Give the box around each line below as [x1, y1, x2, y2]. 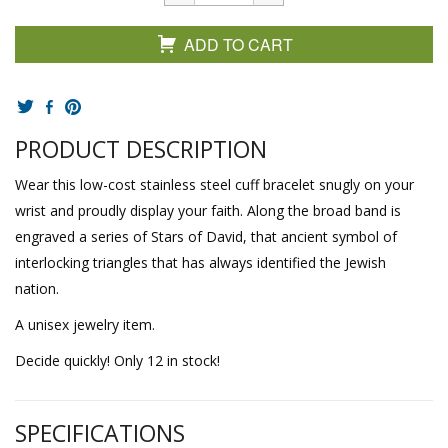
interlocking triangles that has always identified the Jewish [15, 252, 386, 272]
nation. [15, 278, 59, 298]
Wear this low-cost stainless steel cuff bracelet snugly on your [15, 174, 414, 194]
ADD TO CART [184, 33, 293, 56]
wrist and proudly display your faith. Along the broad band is [15, 200, 401, 220]
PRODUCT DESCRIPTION [15, 133, 267, 165]
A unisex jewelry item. [15, 314, 155, 334]
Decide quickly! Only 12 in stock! [15, 350, 220, 370]
